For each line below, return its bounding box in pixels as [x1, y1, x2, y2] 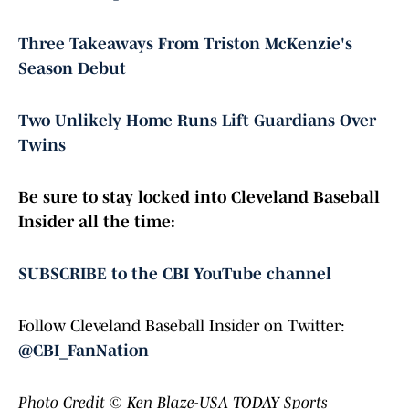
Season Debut [18, 59, 126, 79]
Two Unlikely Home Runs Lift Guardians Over [18, 111, 376, 131]
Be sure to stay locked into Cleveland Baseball [18, 188, 380, 207]
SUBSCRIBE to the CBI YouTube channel [18, 265, 331, 284]
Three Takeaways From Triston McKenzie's [18, 35, 352, 54]
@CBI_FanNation [18, 341, 149, 361]
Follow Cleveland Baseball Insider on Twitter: [18, 317, 345, 336]
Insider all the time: [18, 213, 175, 232]
